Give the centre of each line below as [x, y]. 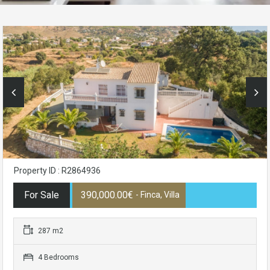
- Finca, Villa [158, 195]
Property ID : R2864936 [57, 171]
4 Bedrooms [58, 258]
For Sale [42, 195]
